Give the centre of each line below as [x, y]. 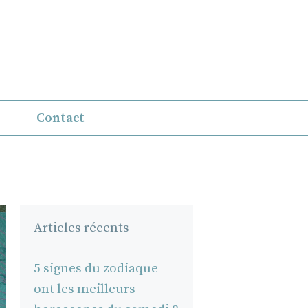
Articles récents [81, 228]
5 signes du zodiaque [96, 268]
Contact [60, 118]
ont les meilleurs [84, 289]
